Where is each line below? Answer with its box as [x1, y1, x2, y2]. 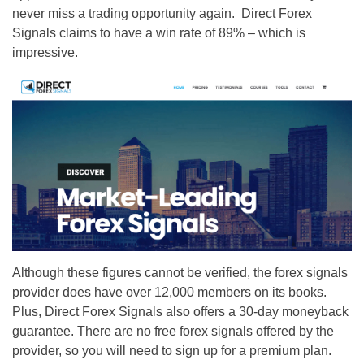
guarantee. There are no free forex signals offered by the [12, 324, 334, 339]
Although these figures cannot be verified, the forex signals [12, 266, 348, 280]
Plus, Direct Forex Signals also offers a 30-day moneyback [12, 305, 349, 319]
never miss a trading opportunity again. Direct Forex [12, 6, 312, 21]
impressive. [12, 45, 78, 60]
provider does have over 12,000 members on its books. [12, 285, 327, 300]
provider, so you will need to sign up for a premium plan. [12, 344, 331, 358]
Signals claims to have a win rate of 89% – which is [12, 26, 305, 41]
